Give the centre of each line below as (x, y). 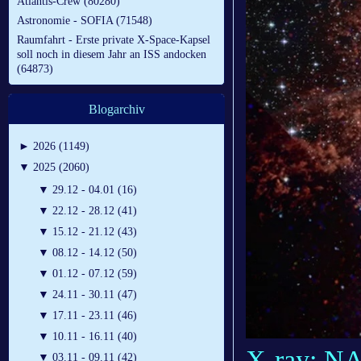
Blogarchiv (116, 110)
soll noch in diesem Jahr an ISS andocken (112, 55)
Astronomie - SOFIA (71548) (85, 21)
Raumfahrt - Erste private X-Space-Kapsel (114, 40)
